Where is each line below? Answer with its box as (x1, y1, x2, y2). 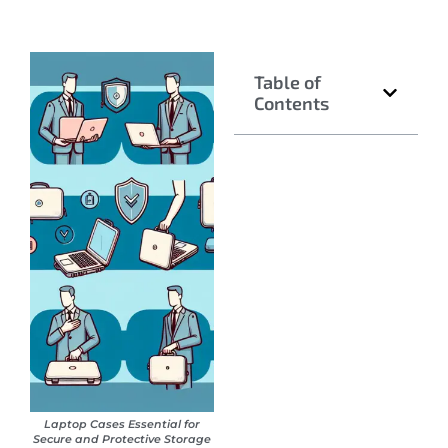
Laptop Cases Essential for (44, 417, 200, 432)
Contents (254, 92, 329, 115)
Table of (254, 71, 321, 94)
